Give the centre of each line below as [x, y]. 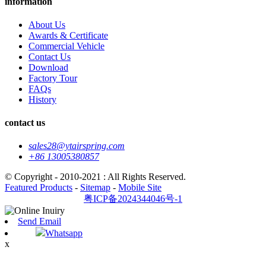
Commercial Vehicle [66, 46]
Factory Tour [53, 78]
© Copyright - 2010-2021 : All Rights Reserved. [95, 177]
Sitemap [95, 188]
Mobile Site [140, 188]
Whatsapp [64, 233]
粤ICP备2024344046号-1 [133, 199]
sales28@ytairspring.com [77, 146]
